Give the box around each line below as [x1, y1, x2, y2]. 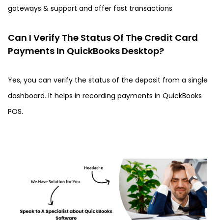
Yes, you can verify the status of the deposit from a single [8, 75, 208, 85]
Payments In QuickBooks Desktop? [8, 45, 164, 57]
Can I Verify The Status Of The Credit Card [8, 31, 198, 44]
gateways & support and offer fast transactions [8, 3, 172, 13]
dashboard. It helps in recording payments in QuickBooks [8, 91, 202, 101]
